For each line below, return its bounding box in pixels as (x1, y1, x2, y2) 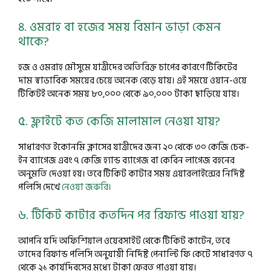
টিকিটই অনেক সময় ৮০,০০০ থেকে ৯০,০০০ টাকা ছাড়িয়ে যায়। (18, 86, 240, 102)
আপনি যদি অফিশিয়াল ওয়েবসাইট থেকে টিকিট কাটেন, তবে (18, 233, 230, 249)
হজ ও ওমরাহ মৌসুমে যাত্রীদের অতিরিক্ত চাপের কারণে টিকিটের (18, 59, 237, 75)
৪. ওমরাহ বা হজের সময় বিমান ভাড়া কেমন (18, 17, 221, 37)
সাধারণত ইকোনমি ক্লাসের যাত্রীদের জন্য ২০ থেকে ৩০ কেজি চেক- (18, 140, 249, 155)
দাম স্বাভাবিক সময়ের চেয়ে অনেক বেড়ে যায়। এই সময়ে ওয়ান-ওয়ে (18, 73, 247, 88)
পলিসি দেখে (18, 180, 62, 195)
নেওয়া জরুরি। (62, 180, 111, 195)
